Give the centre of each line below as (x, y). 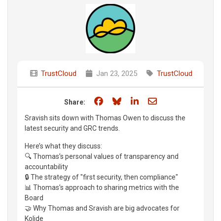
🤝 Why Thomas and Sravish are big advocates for (102, 208)
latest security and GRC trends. (72, 128)
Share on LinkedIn (175, 101)
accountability (46, 166)
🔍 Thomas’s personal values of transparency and (102, 156)
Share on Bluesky (157, 101)
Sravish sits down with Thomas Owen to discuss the (105, 118)
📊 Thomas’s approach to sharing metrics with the (102, 187)
